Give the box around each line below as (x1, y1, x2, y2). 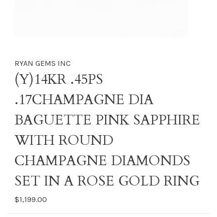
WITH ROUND (15, 131, 113, 150)
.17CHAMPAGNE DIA (15, 91, 154, 109)
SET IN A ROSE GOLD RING (15, 172, 200, 190)
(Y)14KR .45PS (15, 70, 103, 89)
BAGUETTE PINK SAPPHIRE (15, 111, 200, 129)
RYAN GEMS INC (15, 59, 71, 68)
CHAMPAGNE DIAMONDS (15, 152, 190, 170)
